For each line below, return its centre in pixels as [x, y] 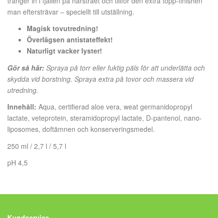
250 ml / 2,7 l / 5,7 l [37, 146]
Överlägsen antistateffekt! [70, 39]
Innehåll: [23, 107]
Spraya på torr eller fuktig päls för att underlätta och [125, 67]
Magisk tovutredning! [63, 28]
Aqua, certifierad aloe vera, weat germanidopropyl [115, 107]
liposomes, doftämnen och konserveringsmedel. [81, 129]
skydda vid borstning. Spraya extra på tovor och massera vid [100, 79]
